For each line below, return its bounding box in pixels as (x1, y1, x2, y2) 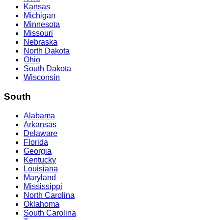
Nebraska (24, 38, 57, 47)
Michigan (24, 11, 55, 20)
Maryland (24, 173, 56, 182)
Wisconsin (24, 73, 60, 82)
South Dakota (24, 64, 71, 73)
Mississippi (24, 182, 62, 191)
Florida (24, 137, 48, 146)
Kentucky (24, 155, 56, 164)
